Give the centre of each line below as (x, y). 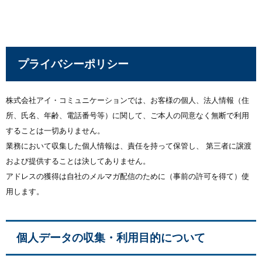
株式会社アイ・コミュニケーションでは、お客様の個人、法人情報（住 (127, 100)
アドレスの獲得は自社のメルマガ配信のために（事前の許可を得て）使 (127, 176)
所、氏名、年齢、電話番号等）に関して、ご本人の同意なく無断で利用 (127, 116)
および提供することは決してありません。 (78, 161)
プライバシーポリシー (73, 64)
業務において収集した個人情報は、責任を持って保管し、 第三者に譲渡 (129, 146)
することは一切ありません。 (55, 131)
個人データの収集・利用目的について (111, 238)
